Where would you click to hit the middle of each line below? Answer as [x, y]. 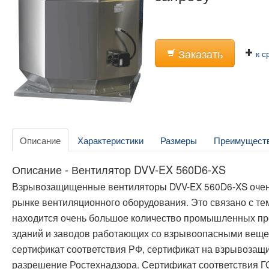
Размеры [179, 140]
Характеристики [110, 140]
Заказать [199, 54]
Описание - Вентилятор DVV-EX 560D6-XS [119, 170]
